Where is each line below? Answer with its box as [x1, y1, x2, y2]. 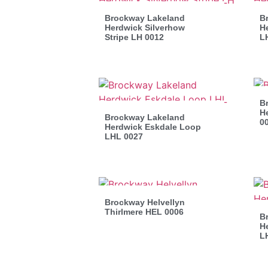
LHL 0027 [105, 131, 143, 141]
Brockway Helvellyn [105, 197, 185, 207]
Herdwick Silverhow [105, 22, 185, 32]
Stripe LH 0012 [105, 32, 164, 42]
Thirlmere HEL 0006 [105, 206, 184, 217]
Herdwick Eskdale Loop [105, 121, 201, 132]
